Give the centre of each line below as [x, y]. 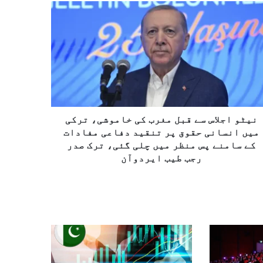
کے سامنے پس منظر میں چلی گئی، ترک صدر [161, 145]
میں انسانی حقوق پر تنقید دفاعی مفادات [161, 132]
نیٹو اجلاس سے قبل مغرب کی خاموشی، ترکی [161, 119]
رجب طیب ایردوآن [161, 158]
